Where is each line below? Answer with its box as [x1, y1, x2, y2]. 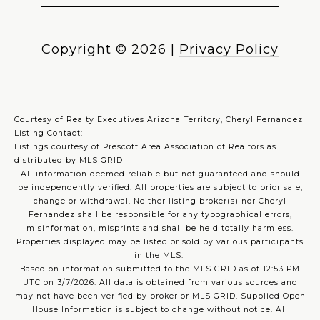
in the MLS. [134, 251, 186, 261]
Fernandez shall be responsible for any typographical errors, [28, 210, 292, 220]
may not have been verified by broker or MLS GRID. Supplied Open [14, 291, 306, 301]
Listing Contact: [14, 129, 89, 139]
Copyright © [41, 41, 127, 58]
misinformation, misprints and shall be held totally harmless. [26, 224, 294, 234]
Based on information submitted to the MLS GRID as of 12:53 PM [20, 264, 300, 274]
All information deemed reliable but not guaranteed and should [20, 169, 300, 179]
